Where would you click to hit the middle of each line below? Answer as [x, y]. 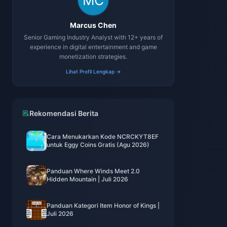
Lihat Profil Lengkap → [93, 71]
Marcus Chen [93, 25]
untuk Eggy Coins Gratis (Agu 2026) [98, 145]
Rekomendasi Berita [64, 113]
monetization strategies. [93, 56]
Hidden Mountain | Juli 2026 [87, 179]
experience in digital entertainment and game [93, 47]
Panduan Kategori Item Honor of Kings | [103, 205]
